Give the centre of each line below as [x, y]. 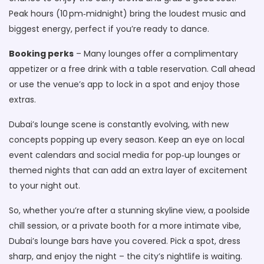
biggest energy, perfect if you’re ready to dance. [109, 29]
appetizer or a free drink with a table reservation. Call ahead [132, 69]
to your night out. [44, 186]
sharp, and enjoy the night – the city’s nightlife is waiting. [126, 256]
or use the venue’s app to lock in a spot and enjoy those [124, 84]
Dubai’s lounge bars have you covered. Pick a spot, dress [125, 241]
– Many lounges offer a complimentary [156, 54]
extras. [22, 100]
